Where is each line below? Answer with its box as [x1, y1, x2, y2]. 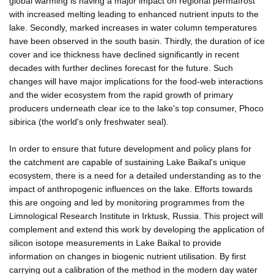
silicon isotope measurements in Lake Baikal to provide [9, 237, 221, 248]
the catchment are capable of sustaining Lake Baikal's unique [9, 157, 246, 167]
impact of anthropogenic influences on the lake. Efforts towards [9, 183, 253, 194]
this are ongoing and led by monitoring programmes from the [9, 197, 245, 207]
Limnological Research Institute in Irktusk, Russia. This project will [9, 210, 263, 221]
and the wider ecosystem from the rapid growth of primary [9, 89, 233, 100]
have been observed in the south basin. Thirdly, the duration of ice [9, 35, 265, 46]
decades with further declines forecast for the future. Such [9, 62, 233, 73]
